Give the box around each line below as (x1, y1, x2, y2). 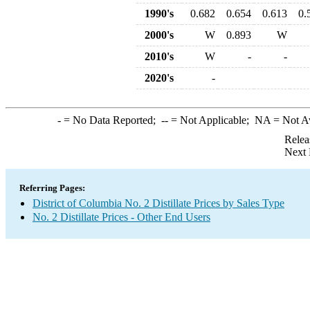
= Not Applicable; (167, 114, 255, 126)
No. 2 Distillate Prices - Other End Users (33, 211, 210, 223)
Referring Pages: (19, 183, 85, 193)
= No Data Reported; (60, 114, 161, 126)
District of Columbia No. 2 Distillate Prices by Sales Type (33, 197, 284, 209)
